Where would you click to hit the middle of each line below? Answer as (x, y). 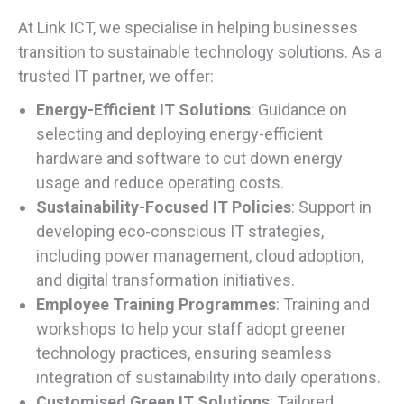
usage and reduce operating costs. (160, 183)
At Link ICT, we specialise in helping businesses (188, 28)
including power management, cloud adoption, (200, 256)
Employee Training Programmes (156, 305)
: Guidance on (299, 110)
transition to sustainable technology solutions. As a (200, 52)
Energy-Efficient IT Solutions (143, 110)
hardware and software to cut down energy (189, 159)
